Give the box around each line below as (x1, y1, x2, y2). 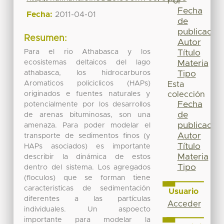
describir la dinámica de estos (24, 153, 151, 160)
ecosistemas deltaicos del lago (24, 58, 151, 66)
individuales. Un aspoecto (24, 205, 151, 213)
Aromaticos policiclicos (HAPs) (24, 79, 151, 87)
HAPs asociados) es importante (24, 142, 151, 150)
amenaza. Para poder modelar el (24, 121, 151, 129)
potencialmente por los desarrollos (24, 100, 151, 108)
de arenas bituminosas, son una (24, 111, 151, 118)
